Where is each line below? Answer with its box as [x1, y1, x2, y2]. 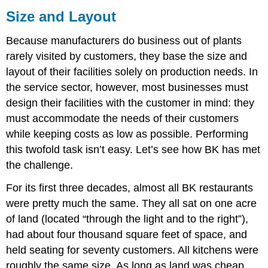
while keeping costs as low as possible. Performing [6, 127, 249, 140]
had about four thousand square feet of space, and [6, 229, 248, 241]
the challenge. [6, 159, 74, 171]
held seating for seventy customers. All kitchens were [6, 244, 259, 257]
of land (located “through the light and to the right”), [6, 213, 249, 226]
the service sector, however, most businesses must [6, 81, 249, 93]
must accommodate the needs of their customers [6, 112, 239, 124]
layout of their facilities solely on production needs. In [6, 65, 258, 78]
